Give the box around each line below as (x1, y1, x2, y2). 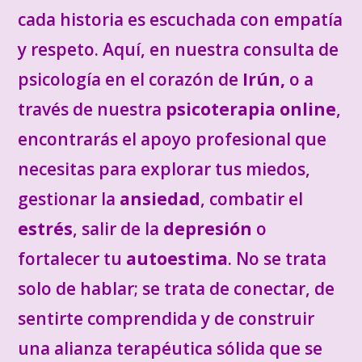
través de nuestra (18, 98, 166, 120)
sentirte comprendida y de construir (18, 307, 315, 330)
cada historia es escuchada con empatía (18, 8, 343, 31)
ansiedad (120, 187, 201, 210)
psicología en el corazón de (18, 68, 243, 90)
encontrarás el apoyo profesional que (18, 128, 327, 150)
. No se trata (228, 247, 327, 270)
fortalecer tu (18, 247, 127, 270)
